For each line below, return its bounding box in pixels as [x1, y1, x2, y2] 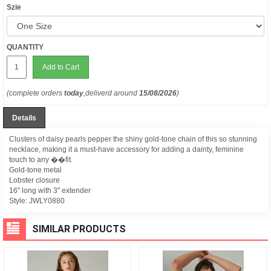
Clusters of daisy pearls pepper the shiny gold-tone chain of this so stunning [9, 135, 257, 143]
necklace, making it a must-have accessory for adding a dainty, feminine [9, 145, 244, 154]
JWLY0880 [29, 197, 65, 205]
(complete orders [7, 89, 64, 97]
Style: [9, 197, 27, 205]
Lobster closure [9, 176, 60, 184]
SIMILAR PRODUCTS [32, 223, 126, 235]
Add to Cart [42, 63, 79, 71]
